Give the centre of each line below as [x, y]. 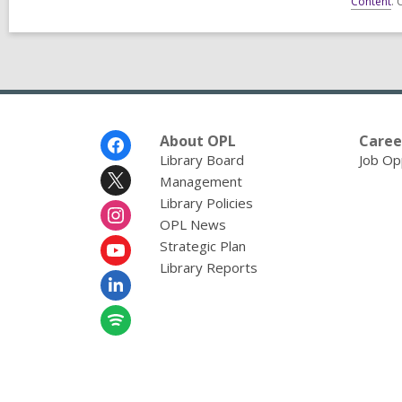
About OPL [197, 141]
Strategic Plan [202, 246]
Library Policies [206, 203]
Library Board [201, 160]
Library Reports [208, 268]
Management [201, 182]
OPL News [192, 225]
